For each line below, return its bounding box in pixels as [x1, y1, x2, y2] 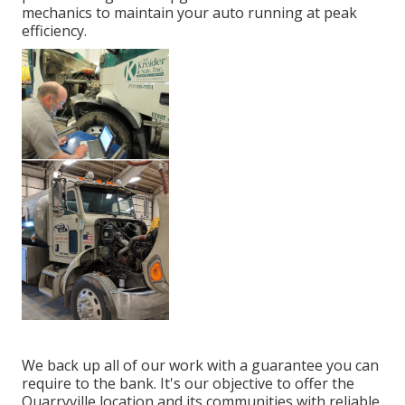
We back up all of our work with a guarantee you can [22, 355, 379, 376]
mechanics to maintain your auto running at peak [22, 3, 357, 24]
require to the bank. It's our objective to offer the [22, 373, 354, 394]
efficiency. [22, 21, 87, 42]
